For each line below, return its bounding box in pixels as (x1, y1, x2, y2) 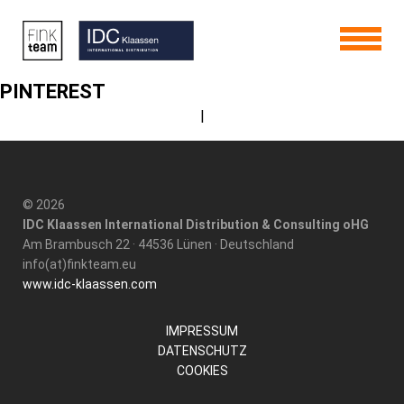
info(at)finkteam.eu (23, 257, 136, 271)
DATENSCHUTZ (157, 344, 247, 358)
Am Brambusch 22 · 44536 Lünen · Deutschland (23, 237, 294, 252)
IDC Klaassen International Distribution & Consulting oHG (23, 217, 369, 232)
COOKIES (176, 363, 228, 378)
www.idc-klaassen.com (23, 277, 157, 291)
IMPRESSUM (166, 324, 238, 338)
